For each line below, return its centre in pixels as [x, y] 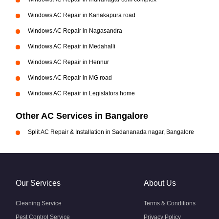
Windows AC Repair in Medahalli [72, 46]
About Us [160, 183]
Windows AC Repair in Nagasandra [75, 31]
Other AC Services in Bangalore [82, 116]
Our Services [38, 183]
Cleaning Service [39, 203]
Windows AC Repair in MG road [70, 78]
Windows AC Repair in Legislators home [81, 93]
